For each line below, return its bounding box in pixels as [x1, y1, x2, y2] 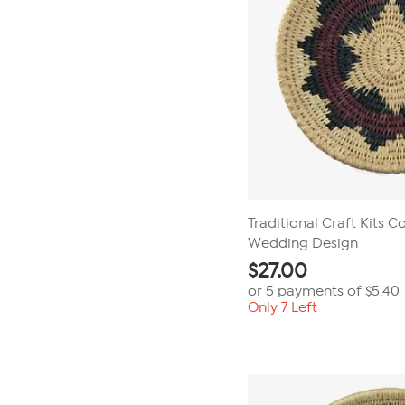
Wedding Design [248, 235, 358, 251]
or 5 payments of [248, 283, 365, 299]
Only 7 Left [248, 299, 317, 316]
